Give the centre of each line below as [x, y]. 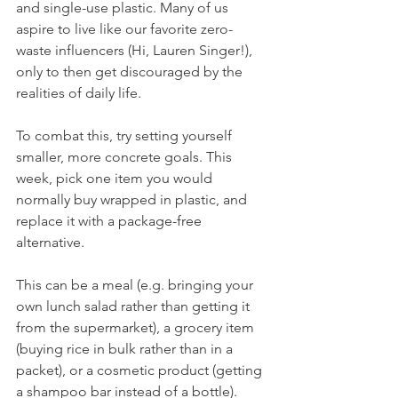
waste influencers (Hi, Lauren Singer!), [136, 50]
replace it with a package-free [111, 220]
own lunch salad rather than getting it [135, 306]
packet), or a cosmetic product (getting [141, 370]
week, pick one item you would [116, 178]
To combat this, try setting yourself [126, 135]
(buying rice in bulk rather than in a [126, 348]
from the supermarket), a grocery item [137, 327]
